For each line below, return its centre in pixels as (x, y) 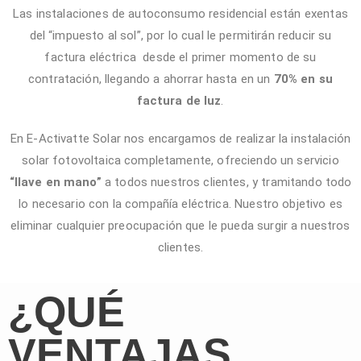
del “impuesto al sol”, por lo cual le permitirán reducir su (180, 35)
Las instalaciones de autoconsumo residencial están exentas (180, 14)
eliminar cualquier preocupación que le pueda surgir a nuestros (180, 226)
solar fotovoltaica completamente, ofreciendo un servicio (180, 160)
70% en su (303, 79)
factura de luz (179, 101)
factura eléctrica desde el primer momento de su (180, 57)
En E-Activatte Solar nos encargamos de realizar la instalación (180, 139)
